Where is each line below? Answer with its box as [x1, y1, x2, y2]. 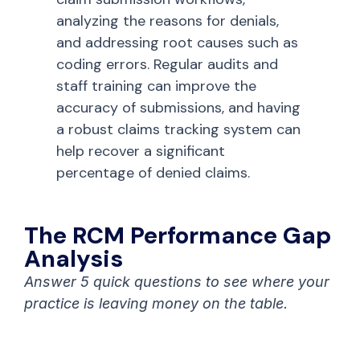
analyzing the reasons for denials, [56, 11, 279, 31]
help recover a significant [56, 141, 225, 162]
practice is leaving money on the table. [24, 295, 288, 313]
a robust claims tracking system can [56, 120, 301, 140]
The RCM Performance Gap [24, 220, 331, 252]
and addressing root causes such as [56, 33, 298, 53]
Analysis [24, 243, 123, 275]
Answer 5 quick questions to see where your [24, 273, 329, 291]
